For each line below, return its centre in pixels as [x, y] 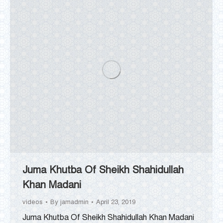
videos [33, 202]
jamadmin [74, 202]
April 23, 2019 [116, 202]
